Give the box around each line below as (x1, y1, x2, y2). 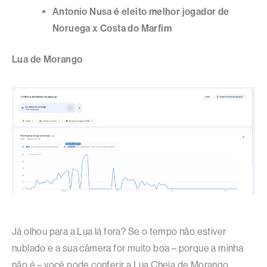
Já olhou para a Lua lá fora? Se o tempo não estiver (12, 226, 226, 238)
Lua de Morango (12, 54, 83, 66)
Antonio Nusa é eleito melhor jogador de (52, 6, 229, 18)
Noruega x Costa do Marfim (52, 23, 172, 35)
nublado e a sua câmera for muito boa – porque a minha (12, 243, 244, 254)
